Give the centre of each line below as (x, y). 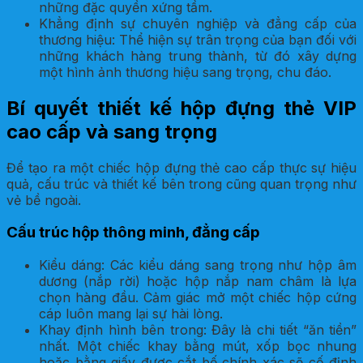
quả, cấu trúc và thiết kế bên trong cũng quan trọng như (181, 184)
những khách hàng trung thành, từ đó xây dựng (198, 56)
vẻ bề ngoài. (44, 200)
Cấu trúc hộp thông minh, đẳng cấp (133, 233)
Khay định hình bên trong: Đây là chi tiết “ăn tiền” (198, 329)
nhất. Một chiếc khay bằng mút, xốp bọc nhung (198, 346)
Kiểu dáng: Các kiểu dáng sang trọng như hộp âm (198, 265)
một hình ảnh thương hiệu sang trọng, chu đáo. (185, 72)
